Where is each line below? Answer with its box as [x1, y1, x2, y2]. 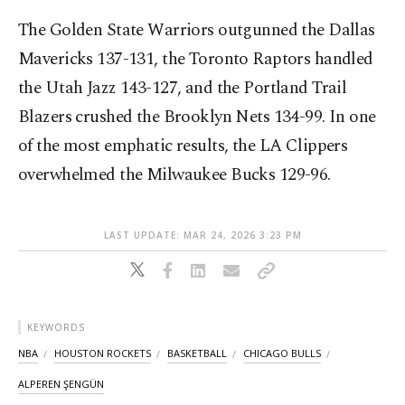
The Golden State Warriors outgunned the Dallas [18, 17, 375, 44]
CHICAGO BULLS [243, 346, 321, 361]
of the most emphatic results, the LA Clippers [18, 133, 348, 160]
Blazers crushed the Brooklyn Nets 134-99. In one [18, 104, 376, 131]
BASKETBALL [167, 346, 227, 361]
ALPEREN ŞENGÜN [18, 377, 104, 391]
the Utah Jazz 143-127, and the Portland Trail [18, 75, 347, 102]
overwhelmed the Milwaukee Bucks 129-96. [18, 162, 331, 189]
